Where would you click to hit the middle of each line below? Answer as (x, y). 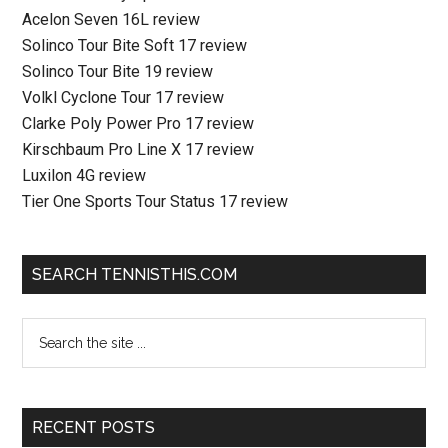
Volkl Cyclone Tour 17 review (123, 97)
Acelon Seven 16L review (111, 19)
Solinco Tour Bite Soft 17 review (135, 45)
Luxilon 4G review (84, 175)
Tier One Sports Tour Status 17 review (155, 201)
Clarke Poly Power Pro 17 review (138, 123)
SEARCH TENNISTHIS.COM (135, 274)
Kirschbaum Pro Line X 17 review (138, 149)
